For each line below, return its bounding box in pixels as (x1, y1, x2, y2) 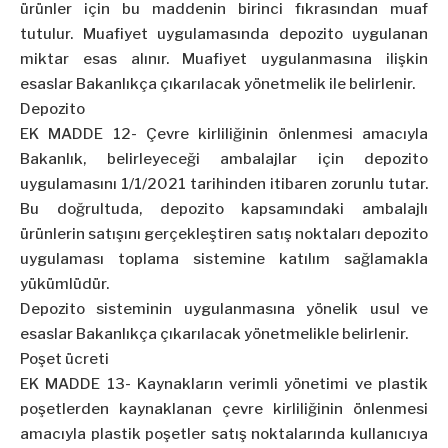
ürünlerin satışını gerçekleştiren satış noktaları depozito (20, 225, 428, 244)
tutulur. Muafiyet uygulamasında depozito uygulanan (20, 25, 428, 44)
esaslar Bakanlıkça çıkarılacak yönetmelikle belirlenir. (20, 325, 408, 344)
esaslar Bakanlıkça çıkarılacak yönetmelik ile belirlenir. (20, 75, 415, 94)
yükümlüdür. (20, 275, 109, 294)
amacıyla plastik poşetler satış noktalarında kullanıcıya (20, 425, 428, 444)
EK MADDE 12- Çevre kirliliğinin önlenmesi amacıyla (20, 125, 428, 144)
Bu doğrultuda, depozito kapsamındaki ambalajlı (20, 200, 428, 219)
